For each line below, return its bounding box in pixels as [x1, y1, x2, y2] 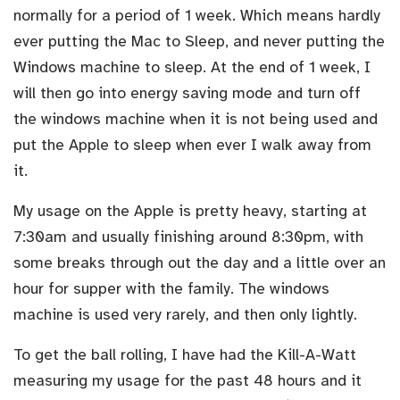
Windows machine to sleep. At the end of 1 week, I [13, 56, 371, 77]
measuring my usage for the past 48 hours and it [13, 370, 362, 390]
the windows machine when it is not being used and [13, 108, 378, 129]
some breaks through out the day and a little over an [13, 252, 386, 272]
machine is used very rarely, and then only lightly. [13, 304, 357, 324]
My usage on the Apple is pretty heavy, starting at [13, 200, 367, 221]
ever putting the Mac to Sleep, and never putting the [13, 30, 385, 51]
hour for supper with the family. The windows [13, 278, 329, 298]
